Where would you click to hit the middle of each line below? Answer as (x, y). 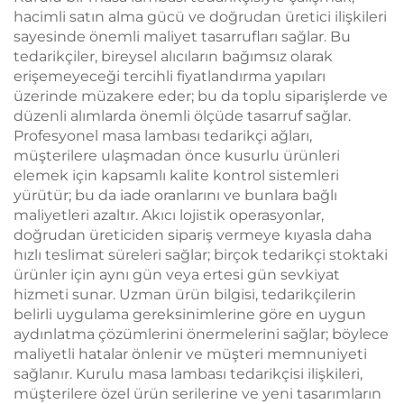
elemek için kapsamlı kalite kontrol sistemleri (176, 175)
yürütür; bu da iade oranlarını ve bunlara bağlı (175, 195)
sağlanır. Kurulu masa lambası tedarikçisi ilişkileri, (188, 374)
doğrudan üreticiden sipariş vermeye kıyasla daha (193, 235)
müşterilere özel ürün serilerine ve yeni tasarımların (197, 394)
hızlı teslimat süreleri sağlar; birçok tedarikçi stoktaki (201, 255)
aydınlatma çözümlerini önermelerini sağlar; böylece (201, 334)
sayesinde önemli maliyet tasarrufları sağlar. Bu (182, 37)
